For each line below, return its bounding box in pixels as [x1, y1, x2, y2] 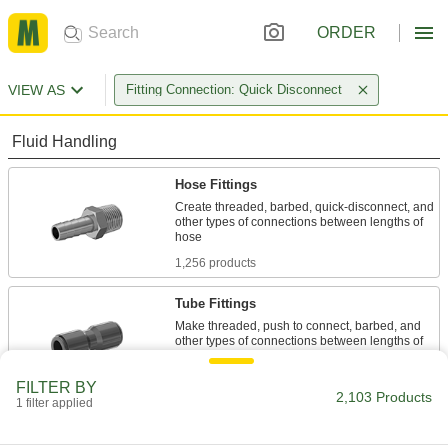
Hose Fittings [175, 177, 257, 192]
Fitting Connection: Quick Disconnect [126, 82, 342, 97]
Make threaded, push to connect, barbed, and [175, 319, 421, 333]
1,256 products [175, 256, 256, 270]
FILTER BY [16, 379, 97, 396]
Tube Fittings [175, 296, 256, 311]
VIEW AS [8, 82, 65, 98]
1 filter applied [16, 396, 93, 410]
